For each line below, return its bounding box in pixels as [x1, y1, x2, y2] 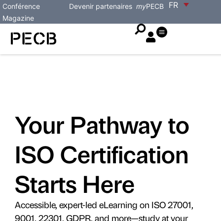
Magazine [2, 14, 34, 22]
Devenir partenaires [69, 2, 133, 10]
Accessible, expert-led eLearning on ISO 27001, [15, 199, 193, 210]
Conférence [2, 2, 40, 10]
